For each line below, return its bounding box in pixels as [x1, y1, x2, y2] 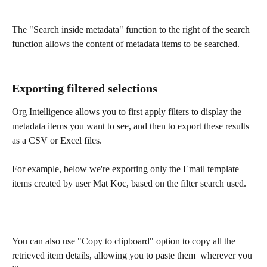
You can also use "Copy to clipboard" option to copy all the [12, 235, 238, 246]
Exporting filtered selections [12, 81, 157, 95]
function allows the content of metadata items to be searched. [12, 39, 242, 49]
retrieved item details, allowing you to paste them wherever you [12, 250, 254, 260]
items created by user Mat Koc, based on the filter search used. [12, 178, 246, 188]
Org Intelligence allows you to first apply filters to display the [12, 106, 244, 117]
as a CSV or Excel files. [12, 135, 102, 145]
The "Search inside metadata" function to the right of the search [12, 24, 252, 35]
